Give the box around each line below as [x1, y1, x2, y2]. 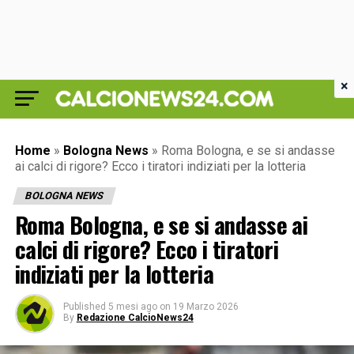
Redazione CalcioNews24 [76, 312, 194, 323]
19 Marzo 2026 [172, 301, 239, 312]
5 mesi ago [107, 301, 157, 312]
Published [62, 301, 106, 312]
